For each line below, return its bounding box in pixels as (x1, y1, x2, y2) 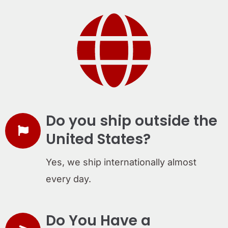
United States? (46, 129, 151, 149)
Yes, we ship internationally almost (46, 156, 196, 167)
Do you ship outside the (46, 110, 217, 131)
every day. (46, 173, 91, 184)
